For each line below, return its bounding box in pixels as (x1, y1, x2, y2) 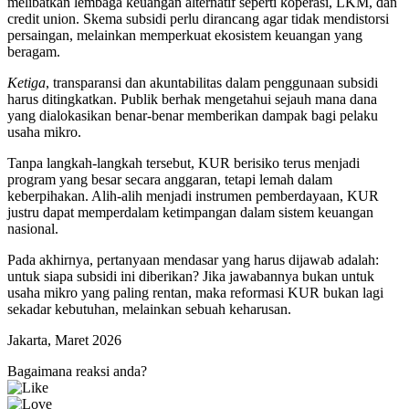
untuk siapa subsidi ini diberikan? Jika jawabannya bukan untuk (7, 268, 374, 285)
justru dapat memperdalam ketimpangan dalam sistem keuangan (7, 204, 373, 221)
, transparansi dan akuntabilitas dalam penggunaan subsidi (46, 75, 378, 91)
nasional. (7, 221, 58, 237)
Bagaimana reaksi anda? (7, 363, 147, 380)
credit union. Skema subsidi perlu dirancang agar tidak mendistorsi (7, 11, 389, 27)
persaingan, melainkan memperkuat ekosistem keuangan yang (7, 27, 362, 44)
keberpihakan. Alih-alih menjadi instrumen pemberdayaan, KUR (7, 188, 379, 204)
